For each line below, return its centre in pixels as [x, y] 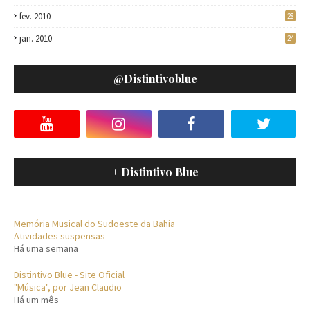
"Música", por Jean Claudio [68, 288]
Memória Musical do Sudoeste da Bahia [94, 224]
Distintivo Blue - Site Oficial [69, 275]
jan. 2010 [36, 39]
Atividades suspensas [60, 236]
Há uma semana [46, 249]
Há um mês [36, 300]
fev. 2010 [35, 17]
